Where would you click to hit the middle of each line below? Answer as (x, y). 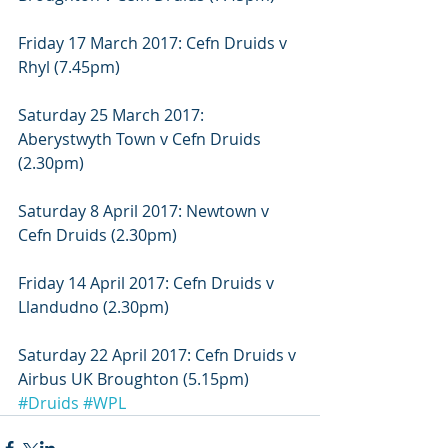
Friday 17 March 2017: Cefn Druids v (154, 42)
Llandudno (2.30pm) (93, 306)
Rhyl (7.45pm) (69, 66)
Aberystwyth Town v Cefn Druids (141, 138)
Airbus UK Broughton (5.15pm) (133, 378)
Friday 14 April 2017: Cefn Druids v (148, 282)
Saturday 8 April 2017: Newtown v (145, 210)
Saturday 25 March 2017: (113, 114)
